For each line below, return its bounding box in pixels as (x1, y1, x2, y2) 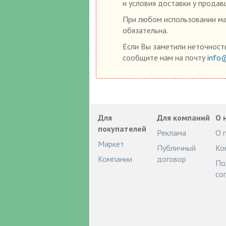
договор (156, 153, 186, 164)
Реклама (156, 127, 186, 138)
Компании (98, 153, 133, 164)
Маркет (98, 138, 125, 149)
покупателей (98, 123, 147, 134)
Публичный (156, 142, 196, 153)
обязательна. (122, 25, 168, 35)
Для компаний (156, 112, 210, 123)
